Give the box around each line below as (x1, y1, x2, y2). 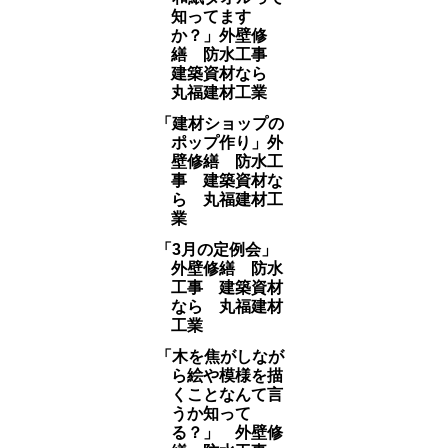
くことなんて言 (170, 386, 283, 403)
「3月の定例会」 (155, 241, 293, 258)
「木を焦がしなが (155, 348, 284, 365)
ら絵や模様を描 (170, 367, 283, 384)
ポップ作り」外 (170, 134, 283, 151)
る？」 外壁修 (170, 424, 283, 441)
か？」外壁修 (170, 27, 267, 44)
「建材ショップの (155, 115, 284, 132)
